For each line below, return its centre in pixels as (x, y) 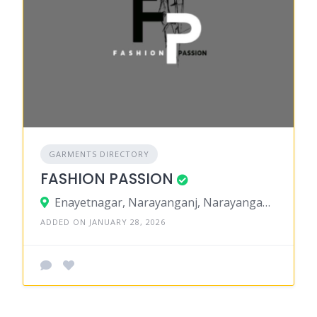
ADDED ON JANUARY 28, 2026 (103, 222)
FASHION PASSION (107, 179)
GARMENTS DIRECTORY (99, 154)
